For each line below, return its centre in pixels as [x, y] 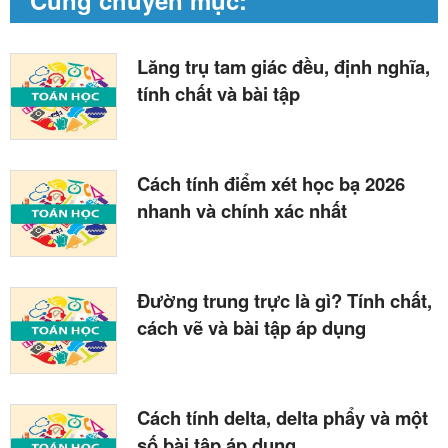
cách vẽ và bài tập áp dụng [251, 327]
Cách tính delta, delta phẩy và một [282, 417]
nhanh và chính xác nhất [242, 210]
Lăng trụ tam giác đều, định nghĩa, [283, 66]
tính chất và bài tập [218, 93]
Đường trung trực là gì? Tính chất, [284, 300]
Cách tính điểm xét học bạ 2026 [271, 183]
